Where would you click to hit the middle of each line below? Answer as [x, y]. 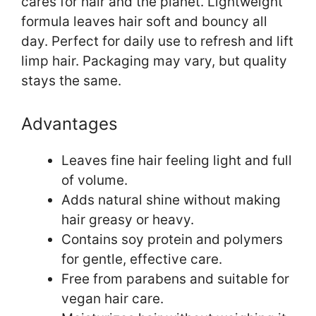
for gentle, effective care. [142, 259]
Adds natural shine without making [171, 200]
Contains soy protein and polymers [172, 239]
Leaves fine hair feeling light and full [177, 160]
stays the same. [71, 81]
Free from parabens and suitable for [175, 279]
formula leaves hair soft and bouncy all [144, 22]
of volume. [95, 180]
